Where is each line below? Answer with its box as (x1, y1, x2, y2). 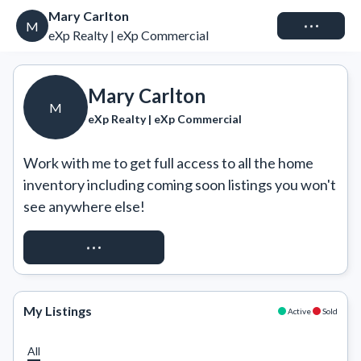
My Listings (23, 303, 92, 318)
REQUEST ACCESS (40, 239, 147, 255)
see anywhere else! (23, 197, 145, 215)
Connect (288, 18, 334, 33)
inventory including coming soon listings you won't (23, 176, 336, 193)
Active (288, 305, 311, 316)
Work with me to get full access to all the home (23, 154, 313, 172)
